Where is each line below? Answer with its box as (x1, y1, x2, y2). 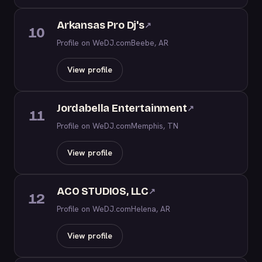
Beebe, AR (131, 37, 168, 48)
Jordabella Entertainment (57, 102, 187, 115)
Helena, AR (131, 204, 170, 214)
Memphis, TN (131, 120, 178, 131)
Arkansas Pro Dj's (57, 19, 144, 32)
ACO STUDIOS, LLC (57, 185, 149, 198)
